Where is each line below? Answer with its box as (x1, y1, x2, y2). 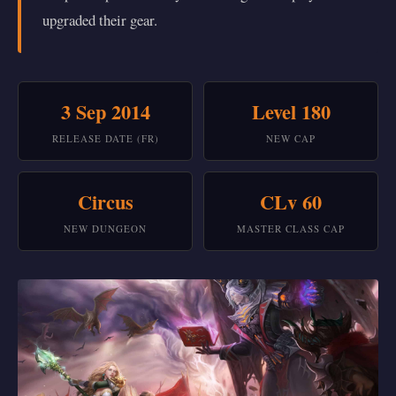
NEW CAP (266, 132, 316, 145)
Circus (77, 187, 133, 217)
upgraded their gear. (42, 10, 157, 30)
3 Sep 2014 (60, 97, 150, 126)
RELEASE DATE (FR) (51, 132, 159, 145)
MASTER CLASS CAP (237, 222, 345, 235)
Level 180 (251, 97, 331, 126)
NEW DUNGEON (64, 222, 147, 235)
